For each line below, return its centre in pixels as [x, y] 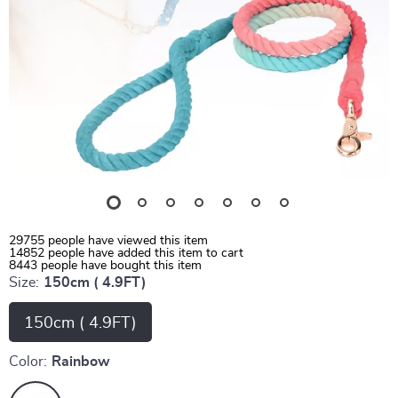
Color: [28, 362]
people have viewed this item [126, 241]
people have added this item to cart [144, 253]
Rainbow [81, 362]
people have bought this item [119, 266]
